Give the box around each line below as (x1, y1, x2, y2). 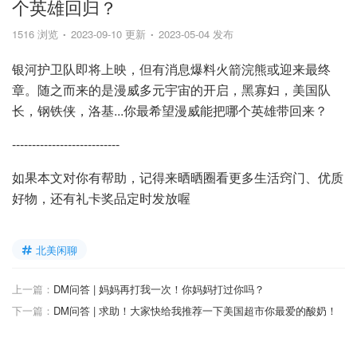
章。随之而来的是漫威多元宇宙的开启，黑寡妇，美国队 (12, 80, 331, 99)
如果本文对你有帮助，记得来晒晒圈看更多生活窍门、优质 (12, 168, 343, 186)
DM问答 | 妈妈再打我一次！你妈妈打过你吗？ (53, 281, 265, 296)
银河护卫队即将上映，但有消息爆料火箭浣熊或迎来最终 (12, 60, 331, 78)
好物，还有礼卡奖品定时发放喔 (12, 189, 190, 207)
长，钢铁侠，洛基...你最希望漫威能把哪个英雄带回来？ (12, 101, 328, 120)
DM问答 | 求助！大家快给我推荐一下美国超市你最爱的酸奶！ (53, 303, 337, 318)
